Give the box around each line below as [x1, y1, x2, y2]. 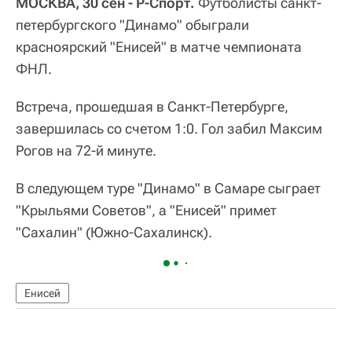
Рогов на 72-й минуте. [16, 141, 156, 159]
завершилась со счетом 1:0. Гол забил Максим [16, 119, 322, 137]
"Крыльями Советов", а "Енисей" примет [16, 201, 277, 218]
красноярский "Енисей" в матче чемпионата [16, 38, 302, 55]
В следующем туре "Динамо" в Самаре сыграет [16, 179, 321, 196]
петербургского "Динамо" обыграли [16, 16, 249, 33]
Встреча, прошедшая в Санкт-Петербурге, [16, 97, 288, 115]
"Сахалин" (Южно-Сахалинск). [16, 223, 212, 240]
